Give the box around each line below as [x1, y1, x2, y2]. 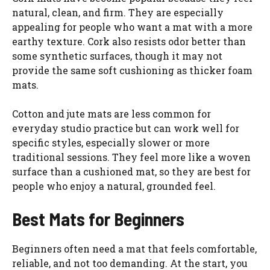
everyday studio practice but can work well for [12, 121, 239, 134]
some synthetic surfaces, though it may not [12, 49, 222, 62]
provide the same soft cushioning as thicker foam [12, 63, 253, 77]
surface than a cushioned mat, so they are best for [12, 165, 251, 178]
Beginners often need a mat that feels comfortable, [12, 242, 257, 255]
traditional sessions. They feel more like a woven [12, 150, 251, 163]
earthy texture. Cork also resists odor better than [12, 34, 246, 48]
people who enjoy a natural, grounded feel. [12, 179, 216, 192]
